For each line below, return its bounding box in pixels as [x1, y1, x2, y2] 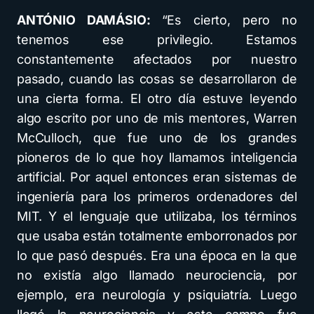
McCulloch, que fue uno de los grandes [17, 130, 297, 146]
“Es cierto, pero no [161, 13, 297, 28]
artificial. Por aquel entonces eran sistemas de [17, 170, 297, 185]
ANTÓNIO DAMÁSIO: [17, 13, 162, 28]
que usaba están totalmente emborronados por [17, 228, 297, 244]
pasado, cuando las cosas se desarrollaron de [17, 71, 297, 87]
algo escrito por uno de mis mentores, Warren [17, 111, 297, 126]
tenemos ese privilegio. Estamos [17, 32, 297, 48]
